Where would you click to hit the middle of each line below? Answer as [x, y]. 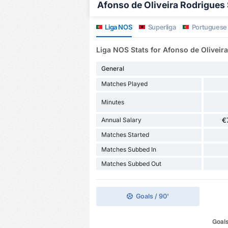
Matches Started [125, 135]
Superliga [161, 27]
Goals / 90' [152, 196]
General [112, 68]
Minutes [112, 102]
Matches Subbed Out [131, 163]
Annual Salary [121, 120]
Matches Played [124, 84]
